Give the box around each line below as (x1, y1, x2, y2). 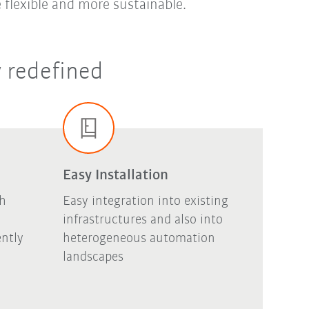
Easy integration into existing (62, 195, 228, 209)
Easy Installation (62, 168, 168, 184)
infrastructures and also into (62, 213, 223, 228)
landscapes (62, 250, 123, 265)
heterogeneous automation (62, 232, 215, 246)
